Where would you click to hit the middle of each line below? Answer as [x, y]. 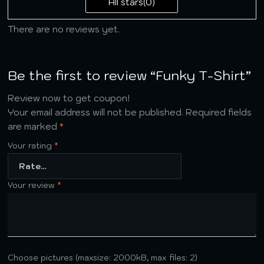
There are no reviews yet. [64, 29]
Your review [33, 185]
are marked [34, 126]
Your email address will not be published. [96, 112]
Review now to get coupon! [69, 98]
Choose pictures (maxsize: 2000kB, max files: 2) [103, 257]
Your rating [31, 145]
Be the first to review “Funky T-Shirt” [130, 75]
